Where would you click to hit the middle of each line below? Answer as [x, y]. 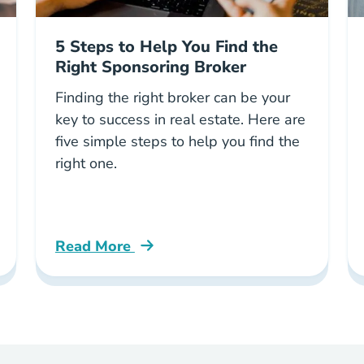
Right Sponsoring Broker [150, 67]
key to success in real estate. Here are [180, 119]
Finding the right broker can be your [172, 97]
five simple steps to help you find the [177, 141]
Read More [95, 246]
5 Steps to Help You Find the [166, 47]
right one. [86, 163]
